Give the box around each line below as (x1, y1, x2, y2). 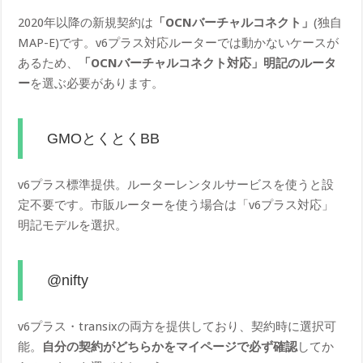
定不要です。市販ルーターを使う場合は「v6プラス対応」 (18, 198, 335, 213)
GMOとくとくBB (47, 130, 160, 147)
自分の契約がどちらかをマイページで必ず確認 (42, 340, 298, 355)
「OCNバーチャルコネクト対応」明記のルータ (79, 56, 337, 71)
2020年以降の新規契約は (18, 15, 154, 31)
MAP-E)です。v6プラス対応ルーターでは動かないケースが (18, 36, 340, 51)
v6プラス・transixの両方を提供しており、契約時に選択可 (18, 319, 337, 335)
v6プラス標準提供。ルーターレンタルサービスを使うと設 (18, 177, 335, 193)
